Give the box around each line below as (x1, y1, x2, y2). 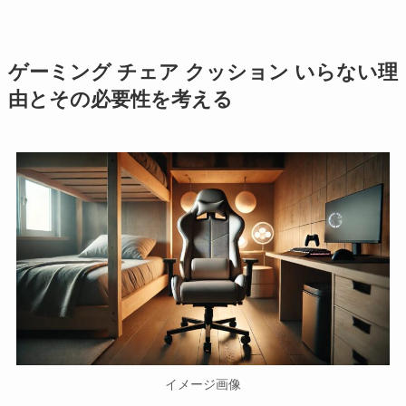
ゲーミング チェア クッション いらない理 (7, 61, 398, 83)
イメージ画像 (165, 376, 241, 391)
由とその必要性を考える (7, 88, 233, 111)
